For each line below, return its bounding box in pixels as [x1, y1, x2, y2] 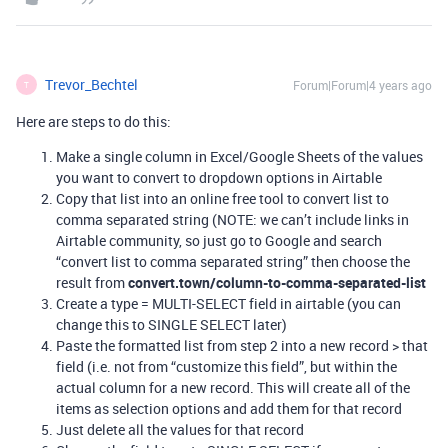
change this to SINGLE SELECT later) [56, 315, 287, 334]
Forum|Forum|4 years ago [293, 77, 432, 93]
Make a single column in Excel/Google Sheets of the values [56, 147, 423, 166]
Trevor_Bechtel [45, 75, 138, 94]
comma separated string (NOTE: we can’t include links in [56, 210, 409, 229]
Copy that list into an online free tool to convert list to [56, 189, 389, 208]
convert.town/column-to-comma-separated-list [128, 273, 426, 292]
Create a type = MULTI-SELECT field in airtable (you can [56, 294, 401, 313]
